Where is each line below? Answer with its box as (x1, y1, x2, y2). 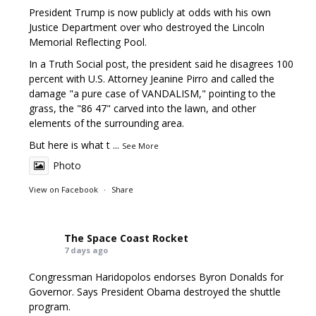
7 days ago (64, 245, 109, 255)
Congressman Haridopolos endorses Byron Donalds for (29, 270, 284, 284)
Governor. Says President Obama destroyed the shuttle (29, 285, 281, 298)
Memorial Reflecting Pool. (29, 35, 147, 49)
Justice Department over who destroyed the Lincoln (29, 20, 265, 34)
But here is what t (29, 138, 111, 152)
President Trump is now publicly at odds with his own (29, 6, 272, 19)
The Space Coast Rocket (64, 231, 189, 245)
